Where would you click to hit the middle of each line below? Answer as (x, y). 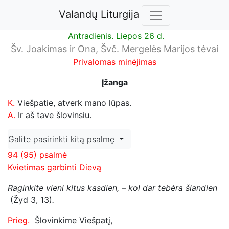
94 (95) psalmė (37, 155)
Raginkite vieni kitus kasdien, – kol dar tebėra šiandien (112, 187)
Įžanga (114, 82)
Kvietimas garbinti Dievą (54, 167)
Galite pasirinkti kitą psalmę (61, 139)
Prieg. (19, 220)
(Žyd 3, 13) (31, 200)
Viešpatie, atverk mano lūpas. (74, 102)
